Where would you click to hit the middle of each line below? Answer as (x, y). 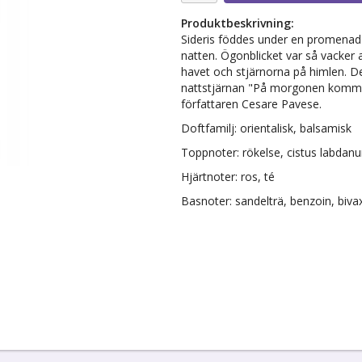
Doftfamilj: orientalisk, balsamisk (266, 128)
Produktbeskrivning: (238, 23)
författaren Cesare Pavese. (251, 104)
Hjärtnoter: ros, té (228, 177)
